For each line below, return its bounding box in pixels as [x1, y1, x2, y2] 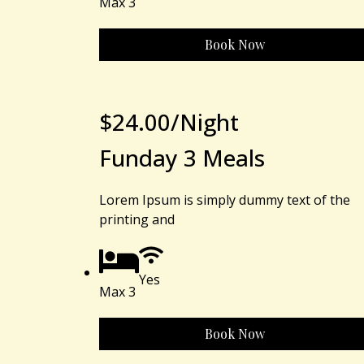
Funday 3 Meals [99, 141, 265, 173]
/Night [171, 106, 239, 137]
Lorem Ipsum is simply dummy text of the [99, 190, 350, 209]
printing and [99, 210, 175, 228]
